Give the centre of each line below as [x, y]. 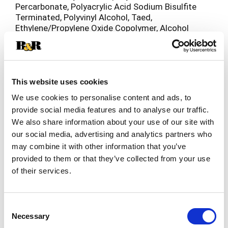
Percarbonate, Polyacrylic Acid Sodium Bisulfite [106, 6]
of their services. [41, 171]
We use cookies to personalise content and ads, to [102, 97]
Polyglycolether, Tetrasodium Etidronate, [94, 38]
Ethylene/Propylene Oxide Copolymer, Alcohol [102, 28]
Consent [18, 206]
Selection [19, 218]
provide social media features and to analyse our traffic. [110, 110]
